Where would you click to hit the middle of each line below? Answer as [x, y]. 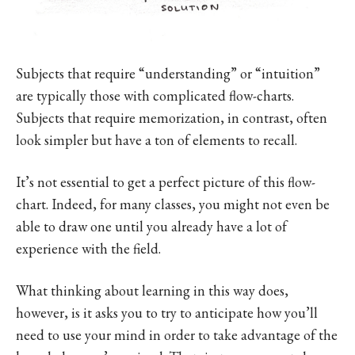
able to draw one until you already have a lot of [151, 226]
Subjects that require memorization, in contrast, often [172, 117]
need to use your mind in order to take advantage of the [177, 334]
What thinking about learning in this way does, [152, 290]
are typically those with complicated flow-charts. [155, 95]
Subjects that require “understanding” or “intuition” [168, 73]
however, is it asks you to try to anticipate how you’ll [167, 312]
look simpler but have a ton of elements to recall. [157, 139]
